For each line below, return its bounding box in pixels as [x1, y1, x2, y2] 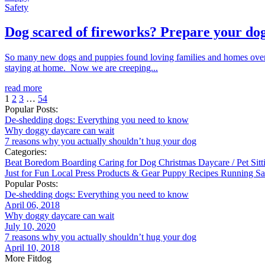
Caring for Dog [99, 157, 159, 168]
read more [5, 83, 42, 93]
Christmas [159, 157, 198, 168]
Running [221, 168, 256, 179]
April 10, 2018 [5, 243, 60, 253]
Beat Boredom [5, 157, 62, 168]
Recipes [189, 168, 221, 179]
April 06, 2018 [5, 200, 60, 211]
